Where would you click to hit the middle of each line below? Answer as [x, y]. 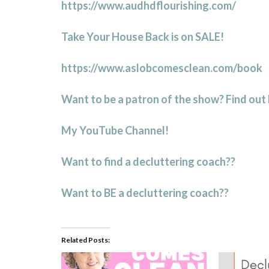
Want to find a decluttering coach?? [148, 162]
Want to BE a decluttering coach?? [145, 193]
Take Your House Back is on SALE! [143, 37]
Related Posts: [86, 240]
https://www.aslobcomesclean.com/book [162, 68]
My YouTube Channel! [115, 131]
